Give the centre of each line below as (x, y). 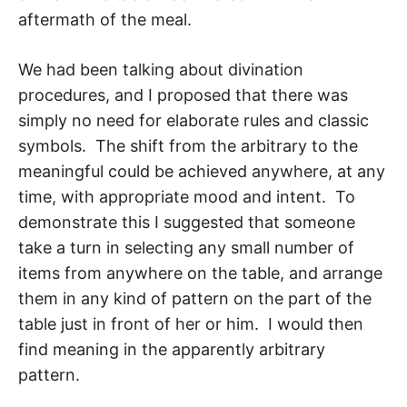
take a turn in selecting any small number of (186, 248)
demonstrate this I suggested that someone (187, 223)
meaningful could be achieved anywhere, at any (202, 172)
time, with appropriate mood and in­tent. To (187, 197)
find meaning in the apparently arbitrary (172, 350)
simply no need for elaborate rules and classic (194, 121)
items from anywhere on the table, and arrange (200, 273)
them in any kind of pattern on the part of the (195, 299)
